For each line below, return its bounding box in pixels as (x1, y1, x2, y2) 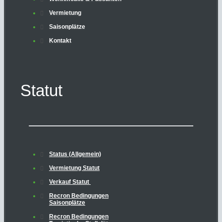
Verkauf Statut (49, 178, 91, 185)
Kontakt (49, 37, 71, 44)
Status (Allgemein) (49, 150, 101, 158)
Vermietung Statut (49, 164, 100, 171)
